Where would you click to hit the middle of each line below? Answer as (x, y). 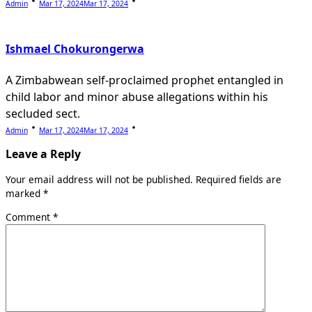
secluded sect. (43, 114)
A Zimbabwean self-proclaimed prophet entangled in (145, 80)
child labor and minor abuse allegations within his (137, 97)
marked (24, 194)
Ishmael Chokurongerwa (75, 49)
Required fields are (239, 180)
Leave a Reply (43, 154)
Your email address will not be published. (99, 180)
